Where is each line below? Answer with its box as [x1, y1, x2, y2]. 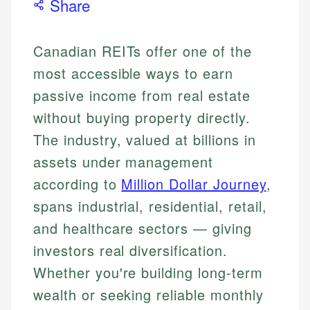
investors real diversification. [33, 240, 228, 261]
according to [33, 174, 122, 194]
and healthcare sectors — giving [33, 218, 252, 239]
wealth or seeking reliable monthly [33, 284, 264, 305]
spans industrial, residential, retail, [33, 196, 267, 217]
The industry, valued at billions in [33, 129, 256, 150]
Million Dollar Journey [121, 174, 266, 194]
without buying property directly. [33, 107, 250, 128]
